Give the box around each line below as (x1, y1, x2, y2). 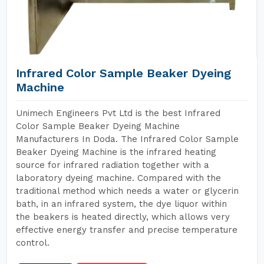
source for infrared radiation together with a (16, 160, 209, 170)
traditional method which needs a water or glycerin (16, 186, 239, 196)
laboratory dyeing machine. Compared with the (16, 173, 221, 183)
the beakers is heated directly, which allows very (16, 212, 230, 222)
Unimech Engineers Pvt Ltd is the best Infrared (16, 108, 220, 118)
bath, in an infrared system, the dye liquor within (16, 199, 227, 209)
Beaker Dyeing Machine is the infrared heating (16, 147, 216, 157)
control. (16, 237, 49, 248)
